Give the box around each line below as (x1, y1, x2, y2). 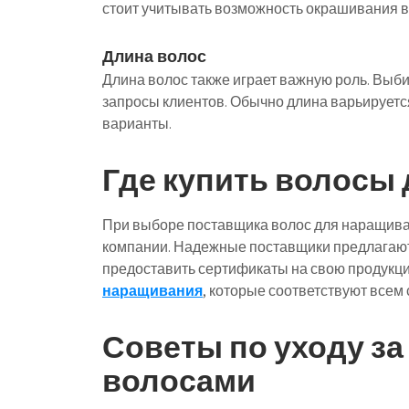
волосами (102, 360, 256, 401)
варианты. (102, 114, 172, 133)
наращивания (102, 281, 203, 300)
